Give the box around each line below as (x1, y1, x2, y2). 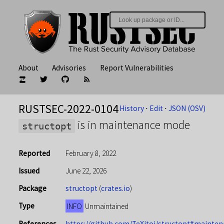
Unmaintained (83, 201, 128, 211)
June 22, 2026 (65, 166, 106, 176)
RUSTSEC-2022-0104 (18, 101, 118, 116)
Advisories (52, 63, 86, 73)
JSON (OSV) (168, 103, 206, 113)
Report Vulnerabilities (100, 63, 174, 73)
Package (18, 183, 46, 193)
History (119, 103, 144, 113)
